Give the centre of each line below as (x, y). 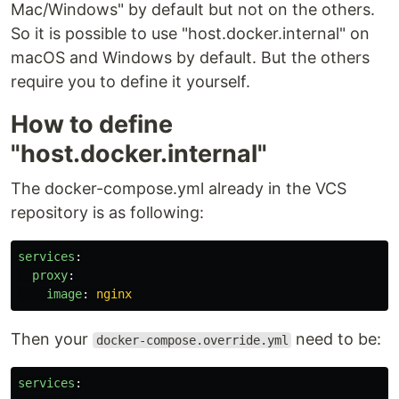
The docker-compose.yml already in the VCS (179, 188)
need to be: (337, 339)
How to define (92, 124)
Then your (52, 339)
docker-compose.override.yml (192, 340)
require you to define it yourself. (130, 81)
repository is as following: (107, 212)
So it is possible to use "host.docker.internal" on (190, 33)
